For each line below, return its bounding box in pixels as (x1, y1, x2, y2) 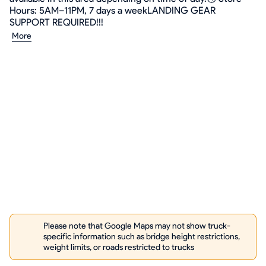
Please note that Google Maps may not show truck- (43, 221, 230, 231)
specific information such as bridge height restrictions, (43, 232, 240, 242)
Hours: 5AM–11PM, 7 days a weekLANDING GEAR (9, 5, 216, 16)
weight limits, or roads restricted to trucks (43, 242, 194, 252)
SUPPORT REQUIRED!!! (9, 17, 103, 28)
